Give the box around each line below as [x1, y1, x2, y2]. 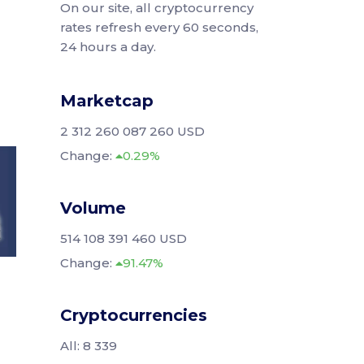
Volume [59, 198, 126, 218]
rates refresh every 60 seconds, [59, 19, 258, 35]
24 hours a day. [59, 39, 156, 54]
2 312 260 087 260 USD [59, 123, 205, 139]
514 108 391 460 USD [59, 231, 187, 246]
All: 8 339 [59, 338, 117, 353]
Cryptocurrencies [59, 305, 207, 325]
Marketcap [59, 91, 154, 110]
